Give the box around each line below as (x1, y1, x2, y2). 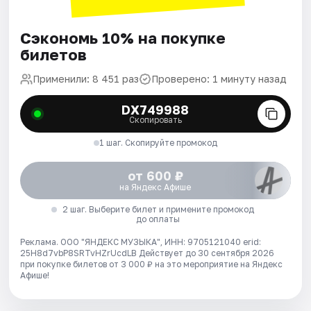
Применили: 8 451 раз (33, 72, 140, 85)
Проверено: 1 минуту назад (151, 72, 287, 85)
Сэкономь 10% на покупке (20, 28, 226, 47)
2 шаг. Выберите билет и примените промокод (62, 203, 254, 215)
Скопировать (128, 114, 182, 125)
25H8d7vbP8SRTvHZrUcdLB (20, 247, 140, 258)
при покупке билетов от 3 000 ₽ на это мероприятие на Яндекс (20, 258, 283, 269)
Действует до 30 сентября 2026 (139, 247, 275, 258)
